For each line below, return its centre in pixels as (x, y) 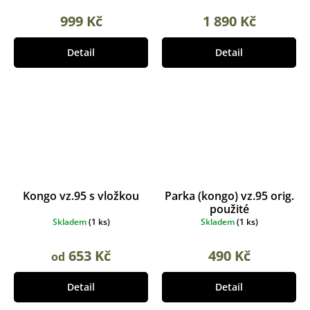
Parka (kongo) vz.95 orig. (229, 195)
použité (229, 209)
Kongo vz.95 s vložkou (81, 195)
